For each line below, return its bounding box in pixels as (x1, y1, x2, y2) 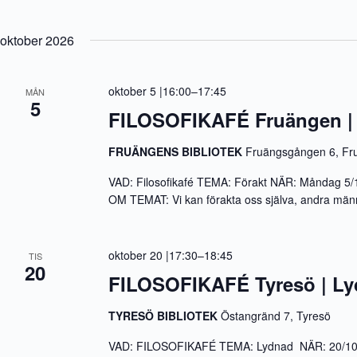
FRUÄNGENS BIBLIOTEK (108, 143, 246, 159)
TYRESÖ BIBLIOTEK (108, 308, 222, 324)
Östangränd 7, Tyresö (221, 308, 331, 324)
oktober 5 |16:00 (108, 83, 192, 99)
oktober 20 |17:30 (108, 247, 198, 263)
